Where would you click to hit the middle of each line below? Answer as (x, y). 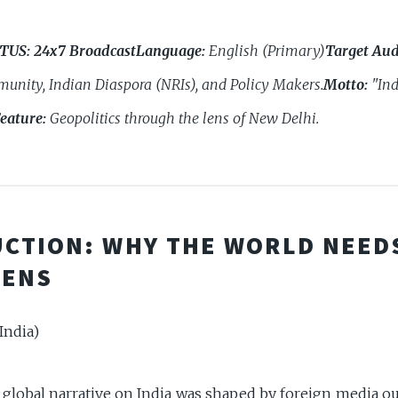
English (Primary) (265, 51)
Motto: (346, 84)
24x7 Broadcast (85, 51)
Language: (171, 51)
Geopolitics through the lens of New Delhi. (183, 118)
